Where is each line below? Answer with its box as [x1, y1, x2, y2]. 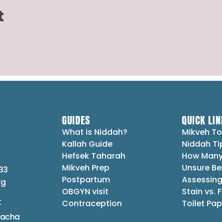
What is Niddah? [62, 126, 128, 138]
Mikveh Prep [62, 162, 110, 174]
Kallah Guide [62, 138, 113, 150]
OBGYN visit [62, 186, 109, 198]
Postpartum [62, 174, 111, 186]
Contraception [62, 198, 122, 210]
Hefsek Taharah [62, 150, 126, 162]
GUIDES [62, 112, 91, 128]
